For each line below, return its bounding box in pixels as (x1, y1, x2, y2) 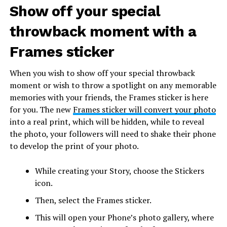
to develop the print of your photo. (9, 140, 140, 152)
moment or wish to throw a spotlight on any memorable (9, 79, 216, 91)
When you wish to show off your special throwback (9, 67, 195, 79)
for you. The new (9, 103, 73, 115)
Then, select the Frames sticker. (34, 194, 152, 206)
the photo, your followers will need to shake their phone (9, 128, 216, 139)
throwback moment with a (9, 22, 197, 40)
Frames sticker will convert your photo (72, 103, 216, 115)
